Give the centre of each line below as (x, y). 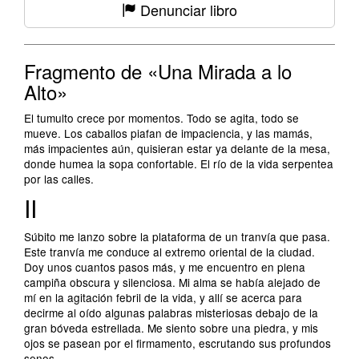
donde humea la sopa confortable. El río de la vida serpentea (179, 163)
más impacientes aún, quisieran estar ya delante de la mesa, (177, 148)
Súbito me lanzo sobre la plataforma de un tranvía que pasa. (177, 236)
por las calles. (59, 179)
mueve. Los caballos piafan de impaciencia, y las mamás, (168, 133)
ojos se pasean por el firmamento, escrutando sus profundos (177, 343)
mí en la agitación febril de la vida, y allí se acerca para (163, 297)
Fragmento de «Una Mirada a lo (158, 71)
